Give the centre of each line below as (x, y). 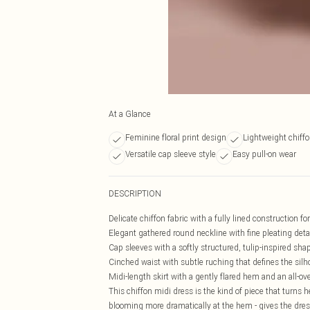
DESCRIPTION (135, 193)
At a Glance (130, 114)
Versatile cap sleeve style (171, 154)
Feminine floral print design (176, 137)
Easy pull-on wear (264, 154)
